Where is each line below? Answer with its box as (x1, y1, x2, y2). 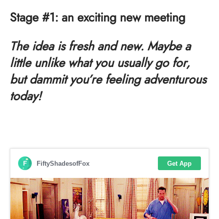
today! (10, 87, 41, 105)
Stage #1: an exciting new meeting (10, 8, 185, 26)
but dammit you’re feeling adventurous (10, 70, 206, 88)
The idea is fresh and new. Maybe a (10, 37, 191, 55)
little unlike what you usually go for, (10, 54, 190, 71)
